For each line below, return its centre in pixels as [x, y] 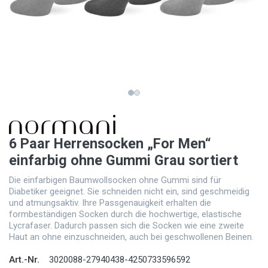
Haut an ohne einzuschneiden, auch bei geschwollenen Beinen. [131, 237]
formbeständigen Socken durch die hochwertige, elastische [125, 214]
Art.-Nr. [24, 260]
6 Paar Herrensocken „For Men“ [110, 144]
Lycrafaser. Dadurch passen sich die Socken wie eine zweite [127, 226]
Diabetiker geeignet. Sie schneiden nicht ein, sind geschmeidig [129, 192]
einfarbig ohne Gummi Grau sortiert [124, 161]
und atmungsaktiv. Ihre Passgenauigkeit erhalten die [110, 203]
